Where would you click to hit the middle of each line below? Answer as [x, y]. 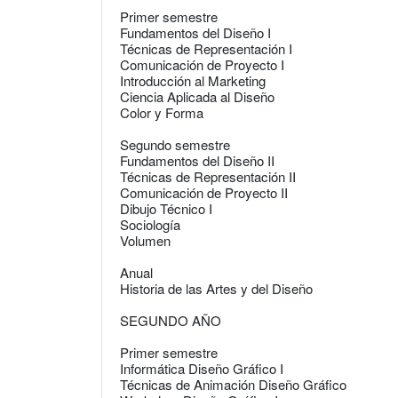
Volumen [145, 240]
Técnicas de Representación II [208, 176]
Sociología [150, 224]
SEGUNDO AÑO [171, 320]
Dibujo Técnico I [166, 208]
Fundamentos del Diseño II [197, 160]
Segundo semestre [175, 144]
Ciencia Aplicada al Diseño [197, 96]
